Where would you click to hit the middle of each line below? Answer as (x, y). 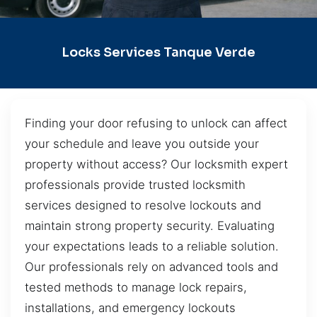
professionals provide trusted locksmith (135, 184)
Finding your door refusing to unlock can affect (156, 123)
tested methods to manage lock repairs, (136, 287)
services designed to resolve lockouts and (143, 205)
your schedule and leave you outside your (142, 143)
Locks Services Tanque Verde (158, 53)
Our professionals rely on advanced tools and (151, 266)
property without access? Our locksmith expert (156, 164)
